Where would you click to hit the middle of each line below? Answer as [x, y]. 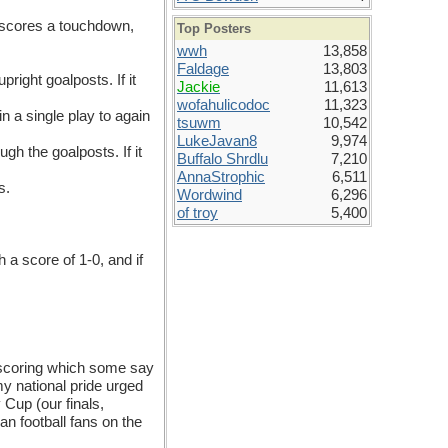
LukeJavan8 [217, 141]
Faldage [203, 69]
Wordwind [209, 195]
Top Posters [214, 28]
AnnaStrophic [221, 177]
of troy [197, 213]
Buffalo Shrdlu [222, 159]
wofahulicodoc [223, 105]
